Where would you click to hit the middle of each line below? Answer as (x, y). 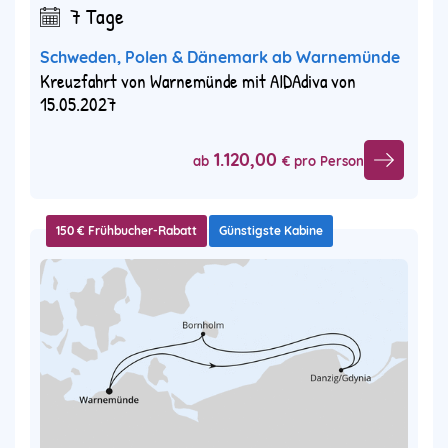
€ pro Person (323, 160)
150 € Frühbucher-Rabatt (126, 231)
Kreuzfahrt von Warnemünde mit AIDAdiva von (198, 81)
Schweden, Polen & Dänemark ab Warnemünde (220, 57)
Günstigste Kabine (271, 231)
